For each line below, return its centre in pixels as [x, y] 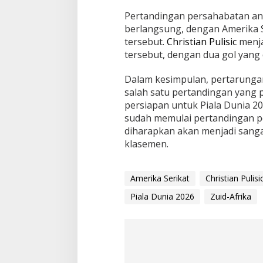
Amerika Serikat [160, 178]
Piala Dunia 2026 [162, 196]
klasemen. [146, 144]
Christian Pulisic [201, 41]
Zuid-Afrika [230, 196]
